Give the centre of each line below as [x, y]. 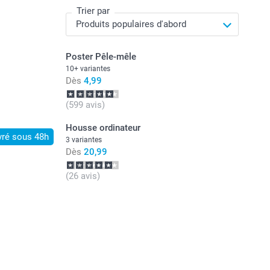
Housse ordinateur [103, 128]
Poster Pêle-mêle [101, 57]
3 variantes [83, 140]
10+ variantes [88, 69]
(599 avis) [85, 105]
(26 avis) [83, 176]
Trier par [93, 11]
